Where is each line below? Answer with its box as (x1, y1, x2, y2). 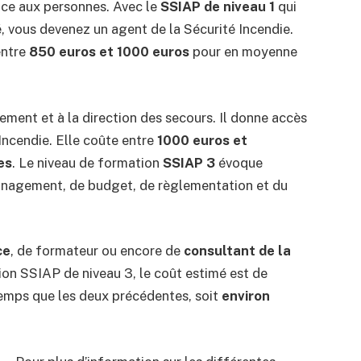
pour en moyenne (189, 43, 297, 60)
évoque (214, 154, 263, 171)
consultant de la (183, 243, 291, 259)
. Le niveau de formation (11, 154, 163, 171)
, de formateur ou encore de (10, 243, 184, 259)
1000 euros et (156, 131, 247, 148)
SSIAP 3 (162, 154, 215, 171)
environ (221, 288, 270, 305)
